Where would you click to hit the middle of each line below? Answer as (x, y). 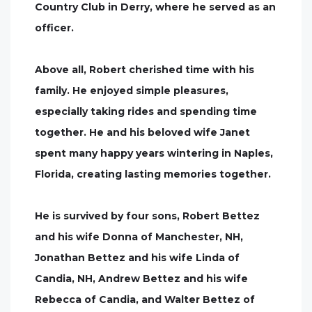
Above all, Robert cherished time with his (145, 70)
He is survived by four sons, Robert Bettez (147, 216)
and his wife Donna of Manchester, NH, (139, 237)
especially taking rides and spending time (146, 111)
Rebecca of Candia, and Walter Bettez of (145, 299)
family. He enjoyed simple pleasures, (132, 91)
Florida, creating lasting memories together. (153, 174)
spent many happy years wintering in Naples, (154, 153)
